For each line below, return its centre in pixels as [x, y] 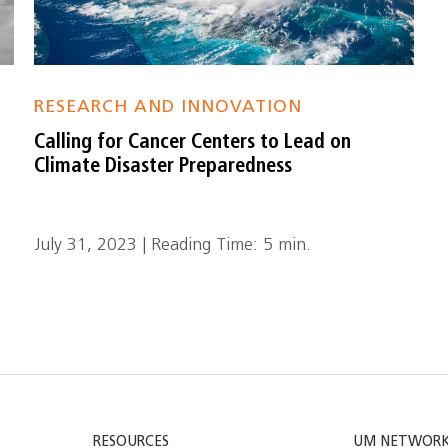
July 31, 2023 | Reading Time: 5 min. [173, 245]
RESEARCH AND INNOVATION [168, 107]
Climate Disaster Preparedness [163, 167]
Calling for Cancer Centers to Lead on [193, 143]
